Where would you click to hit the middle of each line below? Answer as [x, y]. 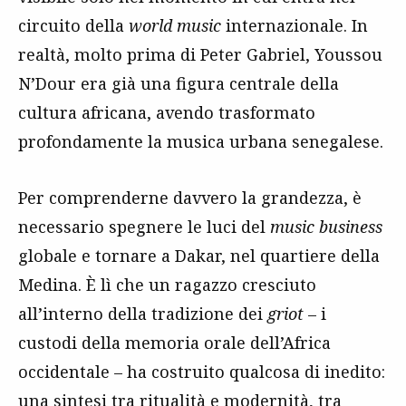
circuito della [73, 25]
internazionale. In [295, 25]
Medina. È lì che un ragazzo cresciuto [167, 284]
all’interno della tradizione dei [143, 313]
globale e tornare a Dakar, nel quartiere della [199, 255]
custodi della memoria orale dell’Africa [174, 342]
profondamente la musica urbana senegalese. [201, 141]
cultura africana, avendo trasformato [167, 112]
